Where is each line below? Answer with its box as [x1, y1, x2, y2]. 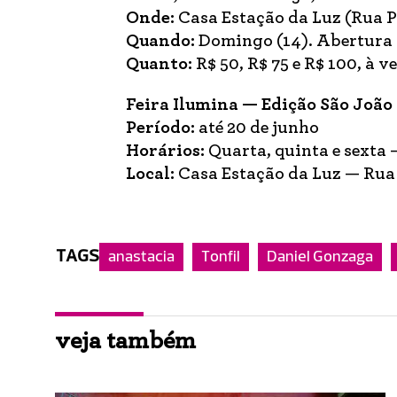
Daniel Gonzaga [267, 249, 373, 265]
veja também [55, 329, 196, 354]
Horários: [126, 142, 208, 160]
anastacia [108, 249, 175, 265]
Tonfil [201, 249, 240, 265]
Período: [126, 119, 195, 136]
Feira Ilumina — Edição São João [126, 96, 393, 113]
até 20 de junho [195, 119, 319, 136]
